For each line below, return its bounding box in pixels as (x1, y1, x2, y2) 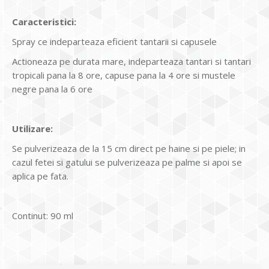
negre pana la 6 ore (12, 82, 92, 95)
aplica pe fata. (12, 169, 68, 182)
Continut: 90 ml (12, 209, 73, 222)
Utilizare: (12, 122, 53, 134)
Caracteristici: (12, 15, 76, 28)
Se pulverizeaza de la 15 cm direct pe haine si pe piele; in (12, 142, 246, 154)
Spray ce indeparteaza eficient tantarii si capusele (12, 35, 217, 47)
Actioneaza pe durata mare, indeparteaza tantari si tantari (12, 55, 251, 67)
